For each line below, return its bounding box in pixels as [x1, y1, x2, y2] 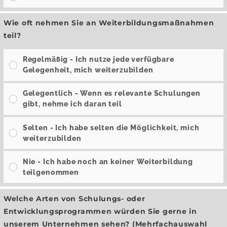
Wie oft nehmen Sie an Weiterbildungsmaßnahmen [4, 18, 214, 27]
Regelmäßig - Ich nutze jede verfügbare [22, 55, 174, 64]
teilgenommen [22, 168, 79, 176]
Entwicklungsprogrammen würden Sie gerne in [4, 206, 197, 216]
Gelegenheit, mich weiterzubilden [22, 66, 154, 74]
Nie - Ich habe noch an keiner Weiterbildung [22, 157, 193, 166]
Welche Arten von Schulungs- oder [4, 194, 145, 203]
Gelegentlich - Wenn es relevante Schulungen [22, 89, 201, 98]
